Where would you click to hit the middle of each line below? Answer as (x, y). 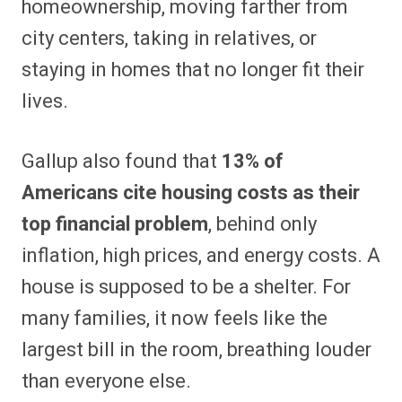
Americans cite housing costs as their (191, 193)
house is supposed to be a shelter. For (186, 288)
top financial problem (115, 225)
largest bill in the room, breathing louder (197, 350)
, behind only (262, 225)
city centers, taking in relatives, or (169, 39)
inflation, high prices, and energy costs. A (201, 256)
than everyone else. (106, 382)
